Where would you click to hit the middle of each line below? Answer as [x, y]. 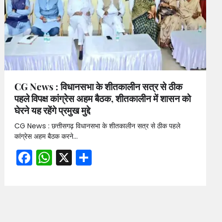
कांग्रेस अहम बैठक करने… [46, 136]
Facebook [70, 157]
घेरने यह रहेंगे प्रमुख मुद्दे [53, 110]
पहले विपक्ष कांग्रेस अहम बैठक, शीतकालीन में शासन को [103, 98]
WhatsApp [93, 157]
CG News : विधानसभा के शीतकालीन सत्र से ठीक [99, 86]
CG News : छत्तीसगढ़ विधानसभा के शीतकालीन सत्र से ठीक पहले [98, 126]
